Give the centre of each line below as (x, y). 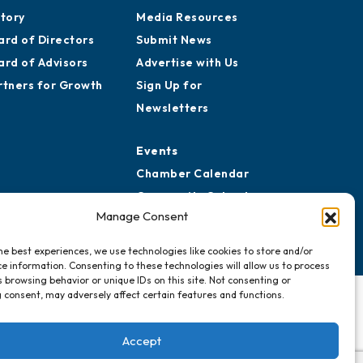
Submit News (174, 84)
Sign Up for (169, 129)
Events (157, 195)
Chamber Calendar (192, 218)
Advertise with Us (188, 107)
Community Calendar (199, 240)
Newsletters (173, 152)
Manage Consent (141, 216)
